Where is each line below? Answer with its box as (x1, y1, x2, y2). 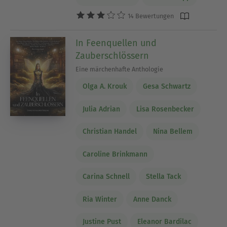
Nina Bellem (153, 127, 193, 136)
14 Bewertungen (126, 12, 174, 20)
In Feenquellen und (75, 37, 157, 49)
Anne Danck (133, 195, 171, 204)
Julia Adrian (82, 104, 120, 113)
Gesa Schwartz (142, 82, 191, 91)
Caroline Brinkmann (82, 149, 147, 159)
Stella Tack (145, 172, 181, 181)
